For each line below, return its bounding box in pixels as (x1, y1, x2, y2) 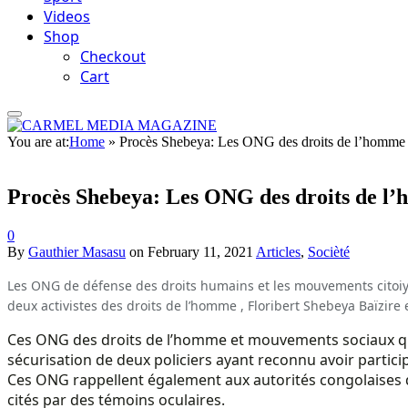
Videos (44, 6, 90, 26)
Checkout (80, 46, 146, 66)
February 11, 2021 (148, 243, 253, 260)
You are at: (7, 134, 69, 149)
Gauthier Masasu (28, 243, 126, 260)
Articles (256, 243, 301, 260)
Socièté (308, 243, 350, 260)
